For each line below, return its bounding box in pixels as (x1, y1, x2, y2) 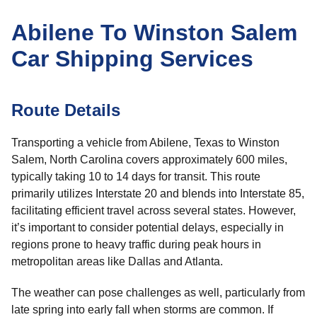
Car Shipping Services (11, 46, 253, 71)
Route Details (11, 100, 120, 120)
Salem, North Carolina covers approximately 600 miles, (11, 154, 287, 166)
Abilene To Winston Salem (11, 20, 297, 45)
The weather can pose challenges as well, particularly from (11, 287, 305, 299)
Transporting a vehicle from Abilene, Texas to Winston (11, 137, 279, 149)
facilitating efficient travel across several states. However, (11, 204, 296, 217)
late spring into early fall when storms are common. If (11, 304, 273, 316)
